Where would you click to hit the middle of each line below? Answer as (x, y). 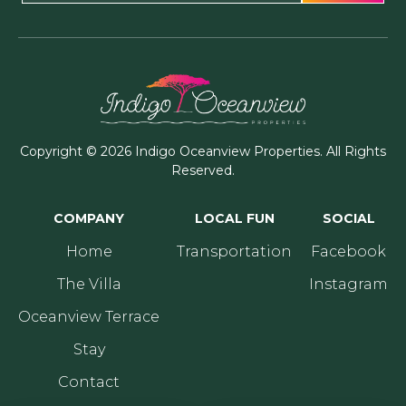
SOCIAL (348, 218)
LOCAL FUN (234, 218)
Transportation (234, 251)
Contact (89, 382)
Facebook (348, 251)
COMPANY (89, 218)
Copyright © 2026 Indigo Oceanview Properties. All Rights (203, 151)
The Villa (89, 284)
